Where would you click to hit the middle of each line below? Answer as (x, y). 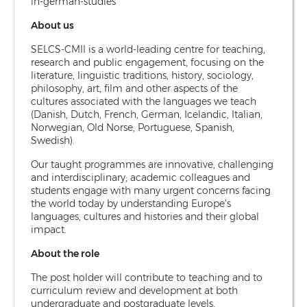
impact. (49, 229)
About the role (65, 253)
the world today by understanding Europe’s (131, 203)
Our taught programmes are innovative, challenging (152, 164)
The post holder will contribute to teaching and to (147, 277)
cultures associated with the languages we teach (144, 101)
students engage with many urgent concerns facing (151, 190)
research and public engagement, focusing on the (147, 62)
